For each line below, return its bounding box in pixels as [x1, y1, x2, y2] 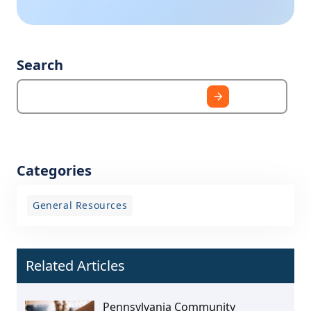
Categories [17, 160, 92, 180]
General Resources [33, 198, 128, 212]
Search [17, 55, 63, 74]
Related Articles [26, 255, 125, 275]
